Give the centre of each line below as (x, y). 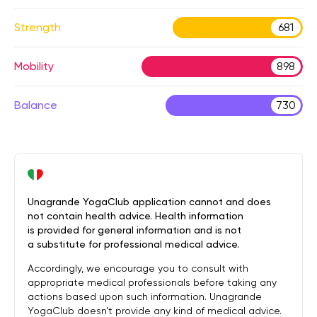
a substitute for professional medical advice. (133, 244)
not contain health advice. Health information (136, 216)
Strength (38, 27)
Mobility (34, 66)
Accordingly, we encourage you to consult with (138, 268)
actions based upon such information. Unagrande (145, 296)
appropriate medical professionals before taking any (152, 282)
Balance (36, 105)
